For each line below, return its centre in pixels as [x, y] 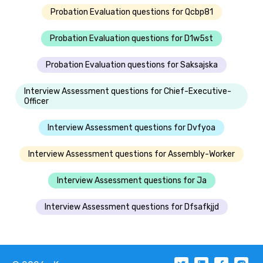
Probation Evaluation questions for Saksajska [131, 65]
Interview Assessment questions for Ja [131, 180]
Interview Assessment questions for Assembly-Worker [131, 154]
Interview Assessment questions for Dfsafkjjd [131, 207]
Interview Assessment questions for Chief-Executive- [128, 91]
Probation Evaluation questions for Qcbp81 [131, 12]
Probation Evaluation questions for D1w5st [131, 38]
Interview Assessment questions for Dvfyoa [131, 127]
